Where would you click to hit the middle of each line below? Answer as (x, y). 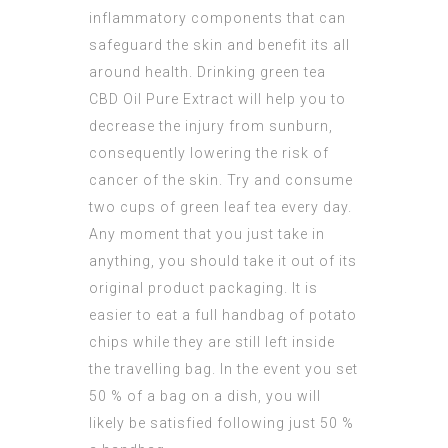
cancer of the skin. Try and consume (221, 180)
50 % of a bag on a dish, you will (205, 396)
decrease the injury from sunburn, (211, 126)
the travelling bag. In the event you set (223, 369)
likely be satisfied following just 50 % (221, 423)
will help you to (290, 99)
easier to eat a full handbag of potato (223, 315)
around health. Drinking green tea (207, 72)
